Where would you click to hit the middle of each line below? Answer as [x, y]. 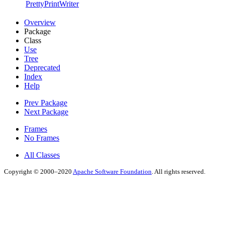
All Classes [42, 155]
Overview [40, 22]
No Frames [42, 138]
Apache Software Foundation [112, 171]
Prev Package [46, 102]
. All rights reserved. [179, 171]
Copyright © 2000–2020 [38, 171]
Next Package [46, 111]
